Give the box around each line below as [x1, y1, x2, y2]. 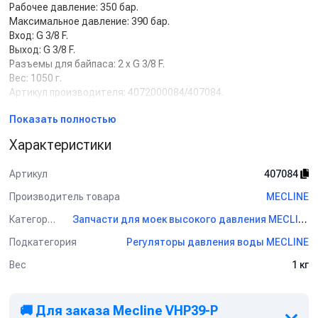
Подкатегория [9, 236, 77, 248]
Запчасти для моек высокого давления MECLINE [298, 214, 308, 225]
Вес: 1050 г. [9, 72, 62, 84]
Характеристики [9, 136, 111, 153]
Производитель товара [9, 190, 120, 202]
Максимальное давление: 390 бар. [9, 16, 170, 27]
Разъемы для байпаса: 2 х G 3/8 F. [9, 58, 165, 70]
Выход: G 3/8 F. [9, 44, 75, 55]
